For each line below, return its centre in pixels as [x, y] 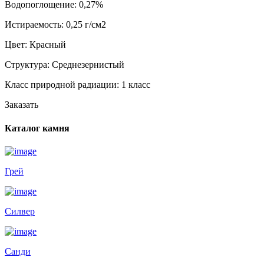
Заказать [22, 105]
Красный [48, 45]
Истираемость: [35, 25]
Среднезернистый [88, 65]
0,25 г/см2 [86, 25]
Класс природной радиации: [63, 85]
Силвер [20, 211]
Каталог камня [37, 128]
